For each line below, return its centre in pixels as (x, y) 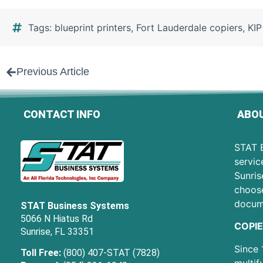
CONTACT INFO (62, 114)
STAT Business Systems (75, 205)
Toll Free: (41, 253)
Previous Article (53, 72)
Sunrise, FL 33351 (57, 231)
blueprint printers (93, 28)
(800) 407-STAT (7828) (112, 253)
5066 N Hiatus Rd (57, 218)
